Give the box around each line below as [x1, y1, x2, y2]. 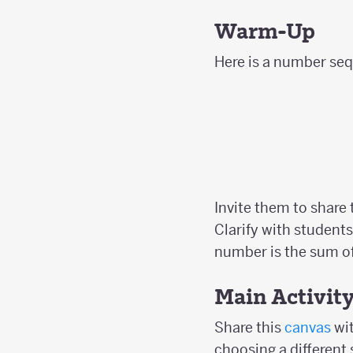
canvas [284, 318, 331, 336]
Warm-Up [214, 18, 315, 44]
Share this [214, 318, 284, 336]
